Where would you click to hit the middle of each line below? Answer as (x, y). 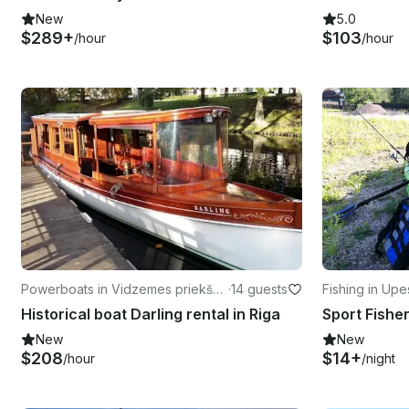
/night (378, 358)
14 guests (259, 288)
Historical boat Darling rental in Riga (151, 314)
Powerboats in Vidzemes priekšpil (124, 288)
